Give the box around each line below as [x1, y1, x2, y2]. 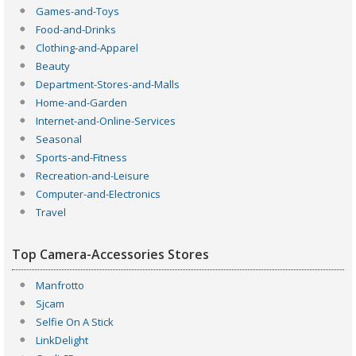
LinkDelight [36, 332, 88, 347]
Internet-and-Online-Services [36, 113, 176, 128]
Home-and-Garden [36, 95, 127, 110]
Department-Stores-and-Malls [36, 76, 180, 91]
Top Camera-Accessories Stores [12, 245, 209, 263]
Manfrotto [36, 277, 84, 292]
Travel [36, 204, 66, 219]
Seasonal [36, 131, 82, 146]
